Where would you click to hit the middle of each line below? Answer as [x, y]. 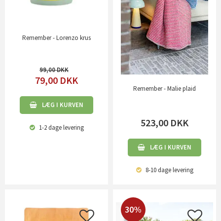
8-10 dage [157, 170]
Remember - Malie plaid [165, 89]
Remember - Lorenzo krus [56, 38]
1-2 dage [49, 128]
